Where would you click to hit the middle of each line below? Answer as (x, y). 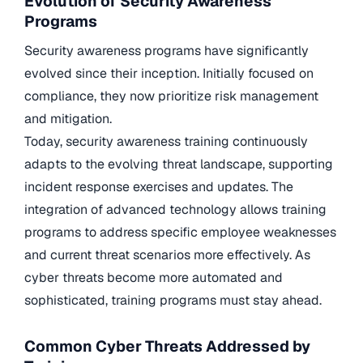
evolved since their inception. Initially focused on (169, 73)
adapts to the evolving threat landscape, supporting (179, 164)
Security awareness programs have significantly (167, 50)
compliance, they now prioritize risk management (171, 96)
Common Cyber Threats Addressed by (167, 347)
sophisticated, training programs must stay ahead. (173, 300)
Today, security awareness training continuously (166, 141)
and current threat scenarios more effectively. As (167, 254)
